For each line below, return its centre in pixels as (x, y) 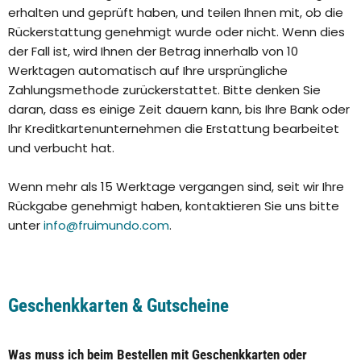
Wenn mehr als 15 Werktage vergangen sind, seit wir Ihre (176, 187)
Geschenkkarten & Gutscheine (118, 306)
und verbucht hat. (61, 148)
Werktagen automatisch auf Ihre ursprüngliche (148, 71)
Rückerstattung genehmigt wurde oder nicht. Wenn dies (176, 32)
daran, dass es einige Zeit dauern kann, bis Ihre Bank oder (179, 110)
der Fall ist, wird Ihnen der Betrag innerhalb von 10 (153, 52)
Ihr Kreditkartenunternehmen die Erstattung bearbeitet (174, 129)
